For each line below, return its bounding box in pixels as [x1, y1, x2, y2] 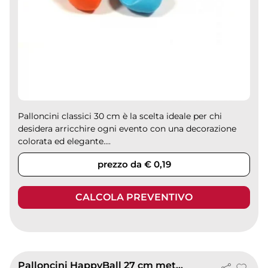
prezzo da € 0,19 [97, 159, 171, 170]
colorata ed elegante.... [18, 136, 111, 147]
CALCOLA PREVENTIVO [75, 191, 193, 203]
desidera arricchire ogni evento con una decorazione [18, 123, 237, 135]
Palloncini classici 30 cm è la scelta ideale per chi [18, 111, 223, 122]
